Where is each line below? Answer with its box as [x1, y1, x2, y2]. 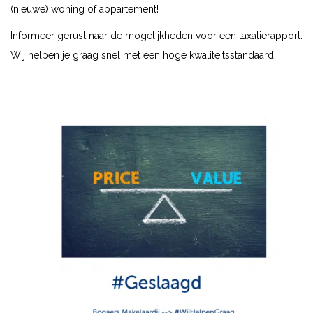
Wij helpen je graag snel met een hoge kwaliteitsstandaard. [10, 49, 276, 61]
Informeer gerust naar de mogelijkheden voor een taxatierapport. [10, 29, 303, 41]
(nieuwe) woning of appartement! [10, 3, 159, 15]
